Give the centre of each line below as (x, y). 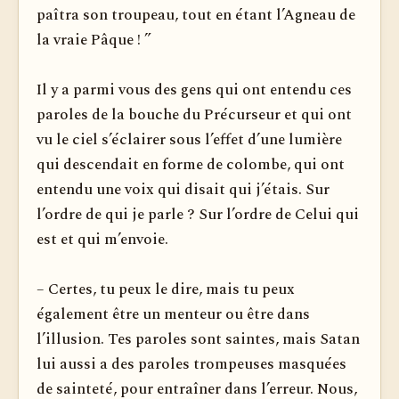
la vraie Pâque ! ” (94, 40)
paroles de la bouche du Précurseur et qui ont (194, 115)
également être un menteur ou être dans (173, 314)
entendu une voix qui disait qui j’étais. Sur (183, 190)
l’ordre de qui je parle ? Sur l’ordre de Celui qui (198, 215)
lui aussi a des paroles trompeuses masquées (191, 364)
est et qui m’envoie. (102, 240)
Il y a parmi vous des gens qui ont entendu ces (194, 90)
